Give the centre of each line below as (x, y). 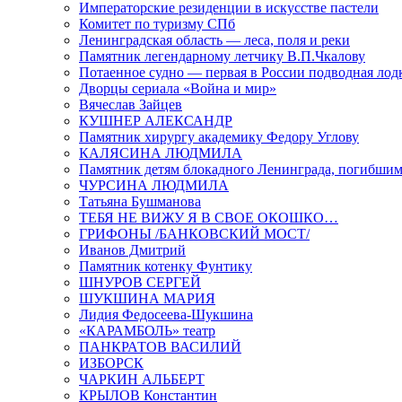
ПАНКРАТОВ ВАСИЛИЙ (160, 347)
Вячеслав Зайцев (131, 105)
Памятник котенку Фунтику (166, 267)
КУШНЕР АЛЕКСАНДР (156, 121)
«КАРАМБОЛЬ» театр (147, 331)
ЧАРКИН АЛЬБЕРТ (142, 380)
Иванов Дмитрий (132, 250)
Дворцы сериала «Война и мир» (178, 89)
